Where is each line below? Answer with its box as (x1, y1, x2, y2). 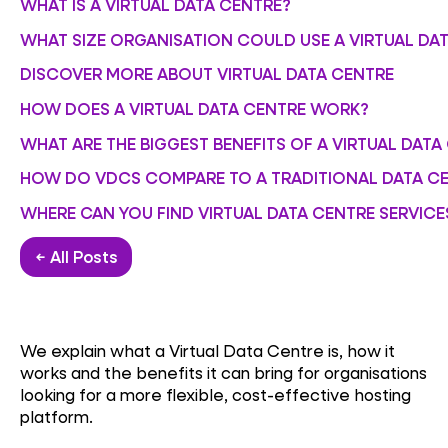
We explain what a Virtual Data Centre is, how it (20, 339, 395, 361)
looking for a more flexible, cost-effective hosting (20, 383, 411, 405)
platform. (20, 405, 93, 427)
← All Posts (34, 246, 118, 268)
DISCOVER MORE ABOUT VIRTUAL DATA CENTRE (20, 63, 394, 85)
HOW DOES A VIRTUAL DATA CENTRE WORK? (20, 98, 369, 120)
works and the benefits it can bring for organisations (20, 361, 427, 383)
